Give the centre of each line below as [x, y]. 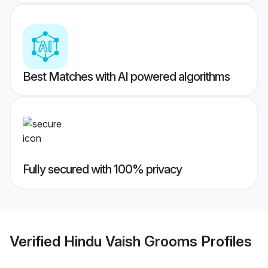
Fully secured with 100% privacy [102, 170]
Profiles [225, 241]
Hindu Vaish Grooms [131, 241]
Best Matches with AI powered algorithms [126, 77]
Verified [37, 241]
